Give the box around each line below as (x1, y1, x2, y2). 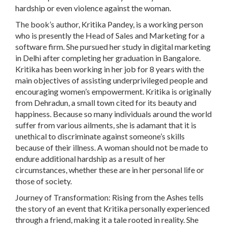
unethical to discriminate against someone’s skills (15, 131, 185, 141)
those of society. (15, 176, 72, 186)
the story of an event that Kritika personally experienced (15, 204, 210, 214)
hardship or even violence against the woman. (15, 3, 171, 13)
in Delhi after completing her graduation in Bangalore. (15, 53, 201, 63)
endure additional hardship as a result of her (15, 154, 165, 164)
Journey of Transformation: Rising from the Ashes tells (15, 192, 204, 203)
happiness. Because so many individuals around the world (15, 109, 212, 119)
